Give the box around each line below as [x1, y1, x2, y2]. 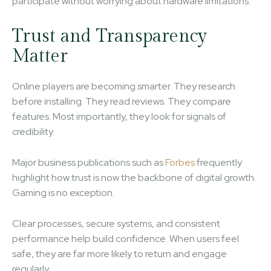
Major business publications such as [12, 155, 165, 169]
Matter [12, 45, 68, 67]
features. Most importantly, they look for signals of [12, 109, 226, 123]
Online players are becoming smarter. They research [12, 79, 235, 93]
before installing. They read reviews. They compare [12, 94, 231, 108]
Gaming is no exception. [12, 186, 114, 199]
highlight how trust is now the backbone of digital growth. [12, 171, 256, 184]
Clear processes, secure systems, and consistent [12, 217, 220, 230]
